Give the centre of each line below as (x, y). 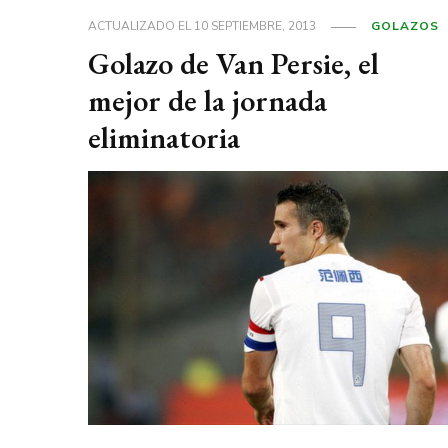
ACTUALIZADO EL (140, 26)
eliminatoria (163, 138)
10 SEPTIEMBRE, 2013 (254, 26)
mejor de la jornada (207, 101)
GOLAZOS (404, 26)
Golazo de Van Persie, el (233, 64)
